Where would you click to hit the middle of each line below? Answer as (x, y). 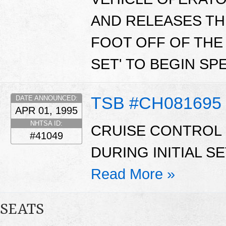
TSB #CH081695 (156, 103)
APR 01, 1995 (46, 110)
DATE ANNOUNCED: (46, 98)
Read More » (133, 174)
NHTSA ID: (46, 123)
